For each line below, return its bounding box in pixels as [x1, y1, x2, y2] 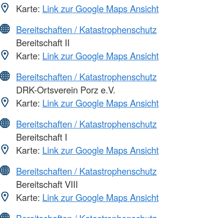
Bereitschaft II [14, 36, 70, 49]
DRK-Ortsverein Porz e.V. [14, 83, 115, 96]
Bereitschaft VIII [14, 177, 78, 190]
